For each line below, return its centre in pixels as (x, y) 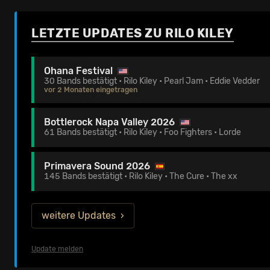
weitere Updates (79, 215)
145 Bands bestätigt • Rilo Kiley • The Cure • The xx (141, 176)
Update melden (57, 249)
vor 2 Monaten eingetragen (91, 90)
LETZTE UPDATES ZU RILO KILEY (133, 33)
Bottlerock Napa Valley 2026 (109, 122)
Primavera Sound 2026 (97, 166)
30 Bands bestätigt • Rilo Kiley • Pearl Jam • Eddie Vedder (152, 81)
